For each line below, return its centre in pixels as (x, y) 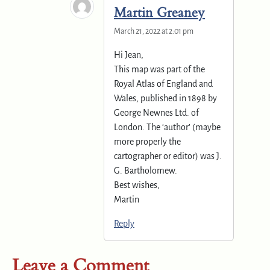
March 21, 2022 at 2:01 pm (154, 31)
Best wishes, (137, 185)
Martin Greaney (159, 12)
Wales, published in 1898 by (165, 98)
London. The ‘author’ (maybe (167, 127)
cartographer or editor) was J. (168, 156)
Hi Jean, (129, 55)
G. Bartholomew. (146, 170)
